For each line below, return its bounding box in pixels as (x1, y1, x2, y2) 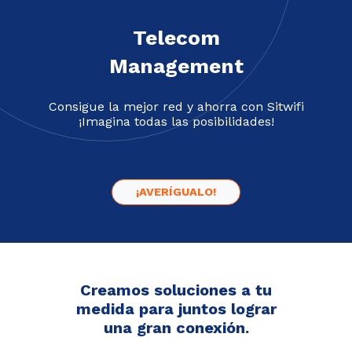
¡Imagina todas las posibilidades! (78, 113, 274, 129)
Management (108, 53, 244, 78)
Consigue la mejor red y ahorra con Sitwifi (48, 98, 304, 114)
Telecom (132, 25, 220, 49)
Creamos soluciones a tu (80, 280, 272, 299)
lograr (230, 299, 277, 318)
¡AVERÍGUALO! (136, 185, 216, 198)
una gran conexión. (103, 317, 249, 337)
